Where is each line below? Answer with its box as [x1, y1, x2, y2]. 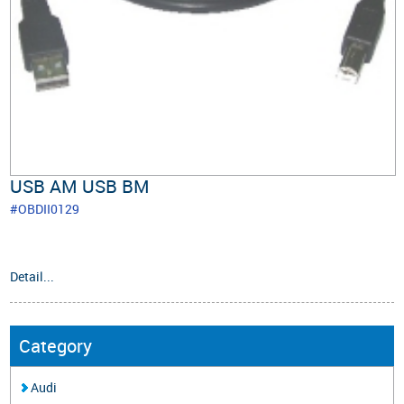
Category [19, 334, 93, 359]
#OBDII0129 [10, 200, 80, 218]
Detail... [10, 268, 55, 286]
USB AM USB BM [10, 174, 151, 199]
